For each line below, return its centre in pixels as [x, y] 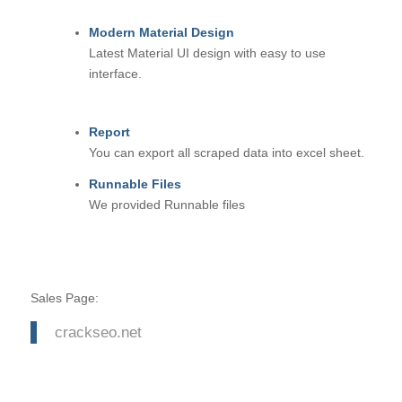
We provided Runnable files [166, 204]
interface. [115, 73]
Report [109, 131]
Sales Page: [66, 297]
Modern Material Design [161, 32]
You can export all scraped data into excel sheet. [226, 152]
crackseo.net [98, 332]
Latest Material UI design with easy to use [207, 52]
